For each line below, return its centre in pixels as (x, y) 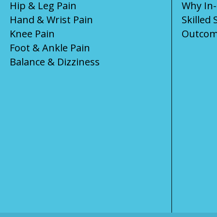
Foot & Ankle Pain (50, 47)
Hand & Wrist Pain (51, 19)
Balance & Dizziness (55, 62)
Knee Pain (32, 33)
